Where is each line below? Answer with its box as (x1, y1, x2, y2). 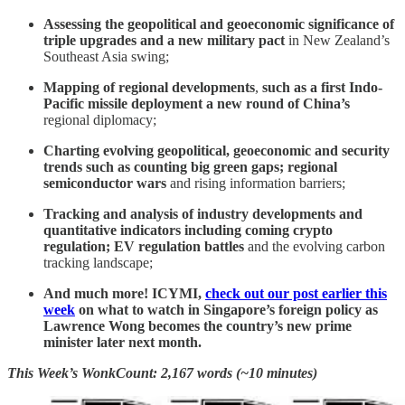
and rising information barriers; (170, 174, 345, 191)
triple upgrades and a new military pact (43, 32, 288, 48)
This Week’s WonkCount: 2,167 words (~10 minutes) (7, 364, 317, 381)
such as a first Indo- (259, 79, 382, 95)
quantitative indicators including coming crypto (43, 221, 333, 238)
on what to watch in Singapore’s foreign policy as (75, 301, 378, 317)
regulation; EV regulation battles (43, 238, 248, 254)
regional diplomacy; (43, 111, 156, 127)
